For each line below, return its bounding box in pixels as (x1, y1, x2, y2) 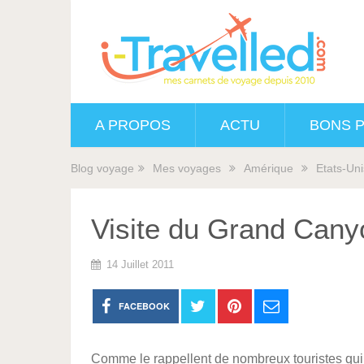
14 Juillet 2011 (106, 258, 174, 271)
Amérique (244, 162, 293, 175)
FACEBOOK (118, 300, 170, 312)
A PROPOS (95, 117, 171, 133)
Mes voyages (153, 162, 221, 175)
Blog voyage (71, 162, 134, 175)
